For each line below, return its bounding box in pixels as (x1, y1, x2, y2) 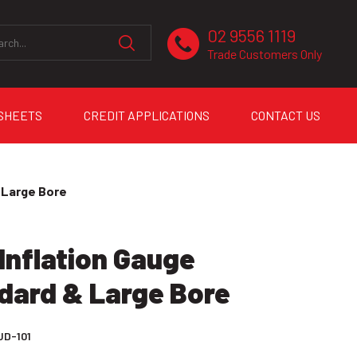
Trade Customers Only (207, 46, 323, 61)
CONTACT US (250, 108, 320, 123)
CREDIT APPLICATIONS (83, 108, 210, 123)
